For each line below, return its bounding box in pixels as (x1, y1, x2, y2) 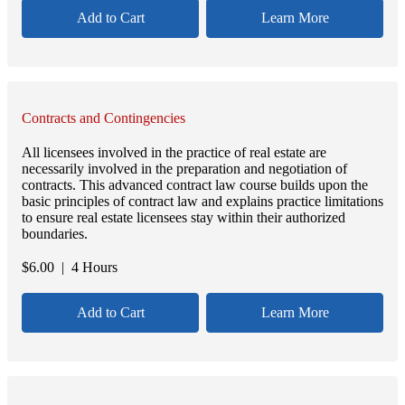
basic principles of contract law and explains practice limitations (22, 193, 383, 209)
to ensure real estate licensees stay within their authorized (22, 209, 345, 225)
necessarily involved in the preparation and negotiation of (22, 160, 347, 176)
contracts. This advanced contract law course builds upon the (22, 176, 368, 193)
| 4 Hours (54, 259, 118, 275)
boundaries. (22, 225, 88, 241)
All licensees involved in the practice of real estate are (22, 144, 326, 160)
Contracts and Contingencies (22, 110, 185, 127)
